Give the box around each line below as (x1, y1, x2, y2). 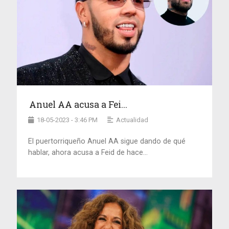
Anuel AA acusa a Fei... (29, 98, 128, 110)
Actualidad (116, 116, 149, 124)
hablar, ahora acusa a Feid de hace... (28, 148, 148, 156)
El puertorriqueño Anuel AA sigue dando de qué (28, 136, 186, 145)
